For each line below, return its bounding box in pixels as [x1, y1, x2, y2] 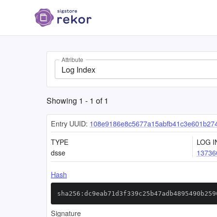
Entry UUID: [51, 118, 88, 128]
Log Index [62, 63, 95, 75]
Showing [46, 95, 79, 106]
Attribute [62, 55, 83, 64]
